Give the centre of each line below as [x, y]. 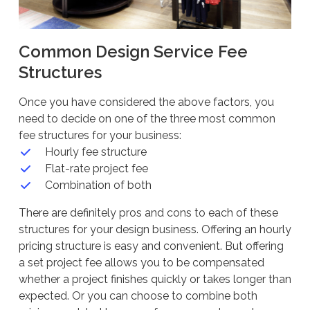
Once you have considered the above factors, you [146, 102]
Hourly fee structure [95, 152]
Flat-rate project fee [96, 168]
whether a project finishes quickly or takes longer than [155, 279]
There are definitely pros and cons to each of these [148, 212]
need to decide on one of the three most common [147, 118]
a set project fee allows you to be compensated [141, 262]
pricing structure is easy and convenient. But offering [151, 246]
